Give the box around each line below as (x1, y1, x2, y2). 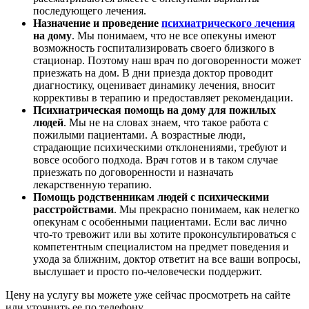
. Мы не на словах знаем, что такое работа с (63, 116, 268, 128)
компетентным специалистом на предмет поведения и (33, 240, 289, 252)
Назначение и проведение (33, 17, 161, 29)
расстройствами (33, 203, 114, 215)
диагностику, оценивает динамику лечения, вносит (33, 79, 275, 91)
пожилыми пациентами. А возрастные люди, (33, 128, 246, 141)
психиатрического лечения (161, 17, 295, 29)
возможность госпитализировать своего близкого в (33, 41, 275, 54)
